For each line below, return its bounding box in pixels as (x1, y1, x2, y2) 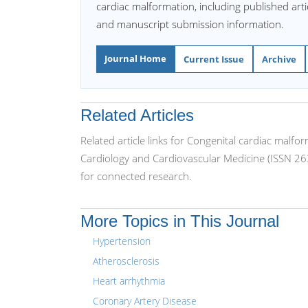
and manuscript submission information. (96, 17, 284, 31)
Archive (262, 53, 296, 65)
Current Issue (184, 53, 244, 65)
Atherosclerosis (93, 254, 159, 267)
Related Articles (80, 106, 194, 124)
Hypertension (93, 234, 151, 247)
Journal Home (104, 52, 166, 65)
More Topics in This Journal (80, 212, 279, 230)
